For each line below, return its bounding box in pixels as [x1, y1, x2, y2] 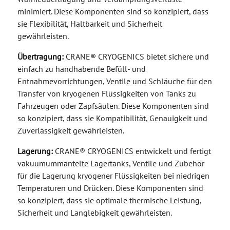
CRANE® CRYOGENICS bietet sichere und [63, 55, 209, 66]
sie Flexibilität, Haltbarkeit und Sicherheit [17, 22, 162, 33]
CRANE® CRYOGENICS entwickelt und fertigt [52, 149, 211, 160]
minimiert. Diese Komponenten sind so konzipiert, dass [17, 10, 208, 21]
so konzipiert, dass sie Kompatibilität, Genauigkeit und [17, 117, 207, 127]
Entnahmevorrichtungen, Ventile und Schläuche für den [17, 80, 212, 90]
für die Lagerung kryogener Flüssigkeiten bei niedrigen [17, 174, 209, 185]
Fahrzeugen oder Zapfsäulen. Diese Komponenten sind [17, 104, 209, 115]
